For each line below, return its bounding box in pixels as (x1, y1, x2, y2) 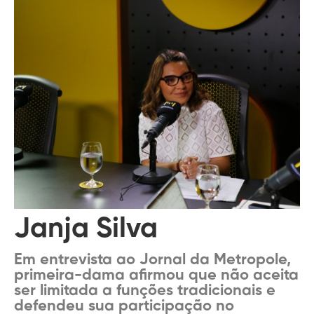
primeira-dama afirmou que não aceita (14, 268, 299, 283)
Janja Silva (14, 215, 158, 243)
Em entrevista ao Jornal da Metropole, (14, 252, 291, 268)
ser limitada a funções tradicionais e (14, 283, 275, 299)
